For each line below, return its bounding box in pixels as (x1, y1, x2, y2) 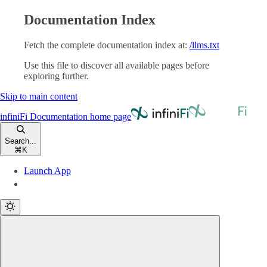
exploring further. (24, 70, 89, 81)
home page (88, 111, 131, 122)
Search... (5, 136, 36, 145)
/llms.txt (190, 39, 219, 50)
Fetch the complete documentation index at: (24, 39, 187, 50)
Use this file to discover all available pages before (24, 60, 209, 70)
